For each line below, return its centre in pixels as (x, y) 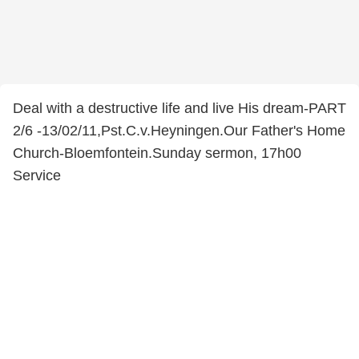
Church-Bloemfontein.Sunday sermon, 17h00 (157, 153)
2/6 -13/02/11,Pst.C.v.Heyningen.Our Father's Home (179, 131)
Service (37, 175)
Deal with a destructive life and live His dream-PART (179, 108)
